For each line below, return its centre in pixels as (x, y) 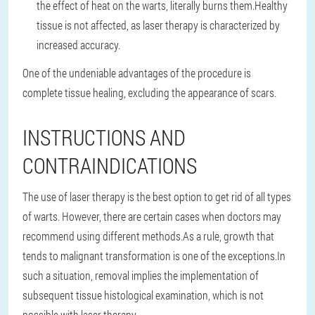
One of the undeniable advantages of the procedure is (137, 73)
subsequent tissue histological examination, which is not (143, 295)
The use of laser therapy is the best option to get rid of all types (157, 197)
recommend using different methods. (103, 236)
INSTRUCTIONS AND (104, 137)
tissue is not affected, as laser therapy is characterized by (158, 25)
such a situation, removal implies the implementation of (141, 275)
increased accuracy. (78, 45)
